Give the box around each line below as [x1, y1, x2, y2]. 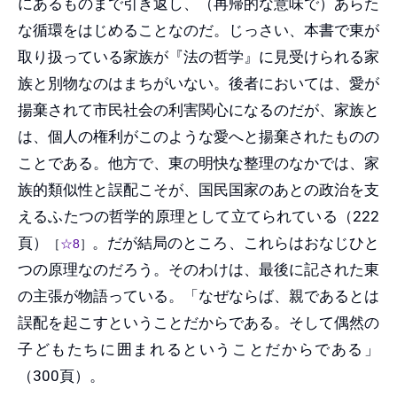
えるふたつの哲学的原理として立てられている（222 [18, 206, 379, 225]
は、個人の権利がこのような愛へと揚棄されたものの [18, 127, 379, 145]
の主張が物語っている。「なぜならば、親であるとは [18, 286, 379, 305]
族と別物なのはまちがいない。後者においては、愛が [18, 74, 379, 92]
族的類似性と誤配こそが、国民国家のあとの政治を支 [18, 180, 379, 198]
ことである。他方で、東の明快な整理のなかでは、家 [18, 153, 379, 172]
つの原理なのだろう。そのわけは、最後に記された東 [18, 260, 379, 278]
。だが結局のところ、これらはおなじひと [92, 233, 379, 252]
